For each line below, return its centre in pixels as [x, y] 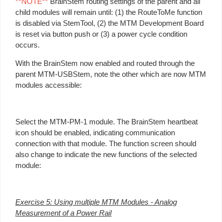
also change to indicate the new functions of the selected [106, 154]
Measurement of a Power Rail [63, 213]
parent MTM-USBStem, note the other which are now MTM [111, 74]
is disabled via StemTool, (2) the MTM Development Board [110, 23]
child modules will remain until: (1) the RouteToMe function [109, 12]
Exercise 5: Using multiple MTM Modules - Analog [96, 202]
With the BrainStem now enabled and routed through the [105, 63]
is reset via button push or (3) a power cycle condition [101, 34]
